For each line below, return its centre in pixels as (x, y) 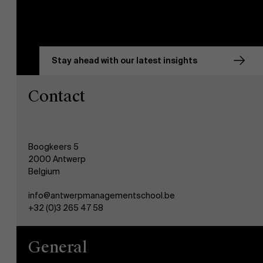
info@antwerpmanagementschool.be (102, 195)
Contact (57, 96)
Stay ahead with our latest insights (124, 60)
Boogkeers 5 (53, 146)
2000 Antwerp (57, 159)
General (58, 247)
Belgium (44, 171)
